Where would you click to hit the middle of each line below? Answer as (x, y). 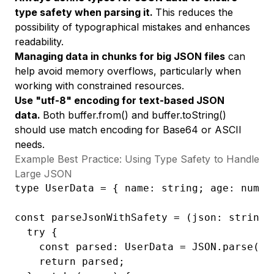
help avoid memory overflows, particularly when (128, 71)
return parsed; (70, 261)
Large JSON (43, 174)
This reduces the (194, 12)
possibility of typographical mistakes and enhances (132, 27)
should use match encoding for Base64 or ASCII (128, 130)
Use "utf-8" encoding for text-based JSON (120, 100)
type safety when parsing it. (85, 12)
